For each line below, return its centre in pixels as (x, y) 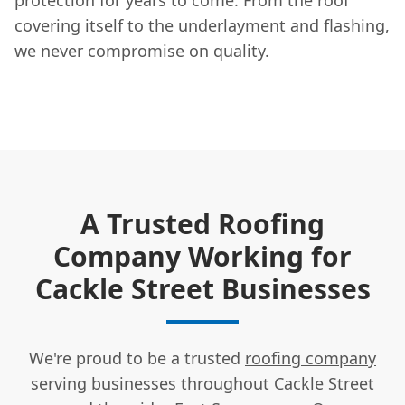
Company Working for (202, 256)
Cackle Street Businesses (202, 288)
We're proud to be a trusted (137, 358)
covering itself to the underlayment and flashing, (202, 25)
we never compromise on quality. (142, 50)
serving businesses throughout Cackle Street (202, 383)
